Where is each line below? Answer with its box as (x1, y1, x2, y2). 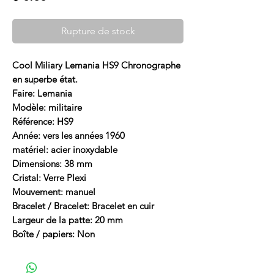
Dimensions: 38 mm (12, 157, 92, 169)
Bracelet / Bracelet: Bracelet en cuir (12, 199, 154, 212)
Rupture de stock (61, 24, 135, 37)
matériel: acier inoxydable (12, 143, 117, 155)
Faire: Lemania (12, 87, 72, 99)
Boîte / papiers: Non (12, 228, 95, 240)
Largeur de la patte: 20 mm (12, 213, 123, 226)
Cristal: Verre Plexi (12, 171, 86, 183)
